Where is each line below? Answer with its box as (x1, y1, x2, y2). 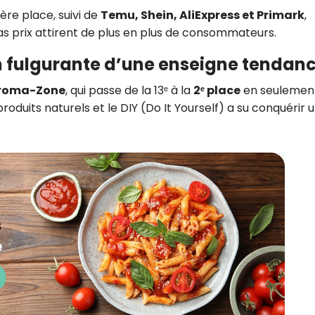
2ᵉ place (193, 82, 240, 98)
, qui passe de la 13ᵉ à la (65, 82, 193, 98)
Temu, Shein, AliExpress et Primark (101, 6, 304, 23)
